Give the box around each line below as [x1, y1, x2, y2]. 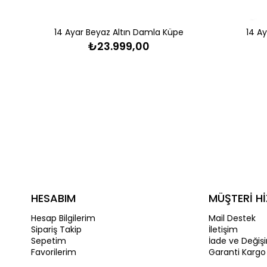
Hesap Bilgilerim [31, 212, 95, 224]
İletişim [208, 223, 238, 235]
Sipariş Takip [31, 223, 82, 235]
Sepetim [31, 234, 66, 247]
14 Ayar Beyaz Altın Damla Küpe [54, 26, 184, 38]
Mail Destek [208, 212, 256, 224]
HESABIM [31, 190, 76, 206]
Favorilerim [31, 246, 76, 258]
